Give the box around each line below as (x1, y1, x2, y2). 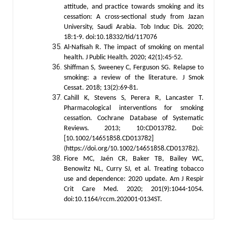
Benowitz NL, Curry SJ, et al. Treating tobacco (64, 165, 204, 173)
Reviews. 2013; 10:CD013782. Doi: (64, 124, 204, 132)
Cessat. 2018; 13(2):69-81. (64, 84, 138, 92)
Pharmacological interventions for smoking (64, 104, 204, 112)
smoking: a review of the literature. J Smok (64, 73, 204, 82)
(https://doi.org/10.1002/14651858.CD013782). (64, 144, 200, 153)
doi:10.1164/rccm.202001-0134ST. (64, 195, 162, 203)
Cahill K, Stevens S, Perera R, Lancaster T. (64, 94, 204, 102)
